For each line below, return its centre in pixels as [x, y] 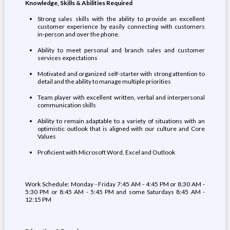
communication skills [66, 105]
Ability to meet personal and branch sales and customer [121, 50]
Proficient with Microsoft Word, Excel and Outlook [106, 152]
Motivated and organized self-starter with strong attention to [121, 74]
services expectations [67, 58]
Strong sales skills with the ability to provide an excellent [121, 19]
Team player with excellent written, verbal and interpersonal [121, 97]
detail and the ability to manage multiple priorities [104, 81]
